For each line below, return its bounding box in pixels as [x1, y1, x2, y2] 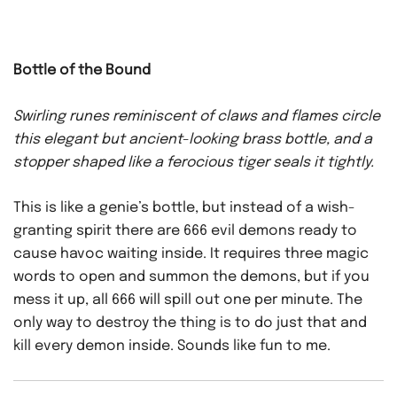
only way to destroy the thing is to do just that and [13, 315, 367, 331]
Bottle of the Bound [13, 63, 151, 79]
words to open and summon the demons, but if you [13, 269, 370, 285]
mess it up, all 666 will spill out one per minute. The [13, 292, 362, 308]
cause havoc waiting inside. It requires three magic [13, 246, 369, 262]
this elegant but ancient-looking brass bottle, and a [13, 132, 372, 148]
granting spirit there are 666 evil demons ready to [13, 223, 357, 239]
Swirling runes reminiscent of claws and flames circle [13, 109, 380, 125]
